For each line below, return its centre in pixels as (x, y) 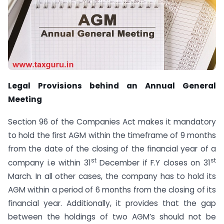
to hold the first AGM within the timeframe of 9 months (112, 135)
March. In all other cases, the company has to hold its (112, 176)
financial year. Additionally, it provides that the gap (112, 203)
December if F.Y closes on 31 (153, 162)
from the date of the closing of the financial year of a (112, 148)
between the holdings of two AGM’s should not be (112, 216)
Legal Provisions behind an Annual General (112, 85)
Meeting (25, 99)
